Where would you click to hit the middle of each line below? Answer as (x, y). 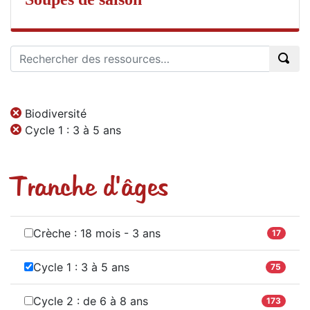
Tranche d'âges (89, 188)
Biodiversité (56, 113)
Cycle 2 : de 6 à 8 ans (91, 301)
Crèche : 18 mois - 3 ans (97, 233)
